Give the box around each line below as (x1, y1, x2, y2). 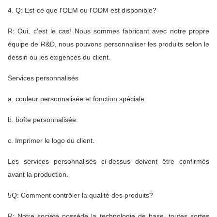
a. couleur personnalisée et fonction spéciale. (8, 94, 146, 103)
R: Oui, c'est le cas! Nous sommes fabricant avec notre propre (8, 27, 209, 35)
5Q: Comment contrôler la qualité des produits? (8, 191, 153, 199)
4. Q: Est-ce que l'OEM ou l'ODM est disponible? (8, 6, 156, 14)
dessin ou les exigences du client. (8, 53, 110, 61)
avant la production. (8, 170, 68, 178)
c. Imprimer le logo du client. (8, 136, 94, 144)
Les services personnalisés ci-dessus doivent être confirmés (8, 157, 209, 165)
